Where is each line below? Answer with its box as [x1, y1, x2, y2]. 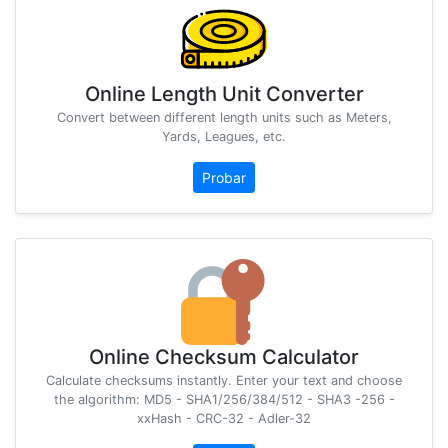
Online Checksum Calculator [89, 344, 359, 369]
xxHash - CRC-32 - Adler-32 [137, 410, 311, 426]
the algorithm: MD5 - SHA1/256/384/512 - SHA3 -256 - [53, 391, 395, 407]
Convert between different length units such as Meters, [56, 109, 392, 125]
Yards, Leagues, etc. [162, 128, 286, 144]
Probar [202, 168, 246, 186]
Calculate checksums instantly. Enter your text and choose [46, 372, 402, 388]
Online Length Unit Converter [84, 81, 364, 106]
